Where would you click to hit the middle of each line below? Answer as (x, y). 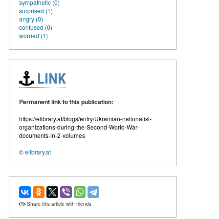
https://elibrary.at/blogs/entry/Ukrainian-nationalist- (85, 118)
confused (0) (36, 27)
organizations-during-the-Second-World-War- (79, 127)
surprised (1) (36, 10)
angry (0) (31, 19)
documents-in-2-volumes (52, 135)
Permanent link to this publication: (66, 101)
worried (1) (33, 35)
